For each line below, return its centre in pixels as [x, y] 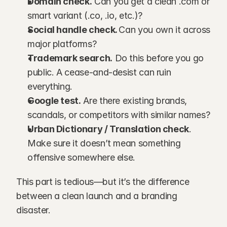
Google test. [54, 101]
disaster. [33, 210]
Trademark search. [70, 58]
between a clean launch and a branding [97, 196]
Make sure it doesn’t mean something [104, 143]
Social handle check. [73, 30]
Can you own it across [164, 30]
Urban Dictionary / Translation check [108, 129]
